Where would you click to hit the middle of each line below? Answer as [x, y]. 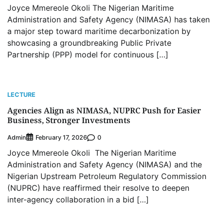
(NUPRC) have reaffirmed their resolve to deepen [98, 188]
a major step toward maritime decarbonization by [99, 31]
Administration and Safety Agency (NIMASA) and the [105, 165]
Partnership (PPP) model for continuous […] [88, 55]
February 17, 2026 [61, 138]
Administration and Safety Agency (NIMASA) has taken [109, 20]
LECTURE [21, 95]
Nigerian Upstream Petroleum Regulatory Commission [107, 176]
